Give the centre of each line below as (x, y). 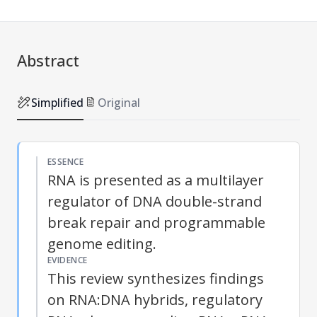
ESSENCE (66, 161)
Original (119, 102)
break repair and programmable (156, 222)
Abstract (48, 60)
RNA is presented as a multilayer (156, 180)
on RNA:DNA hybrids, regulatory (155, 299)
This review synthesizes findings (156, 278)
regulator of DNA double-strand (155, 201)
